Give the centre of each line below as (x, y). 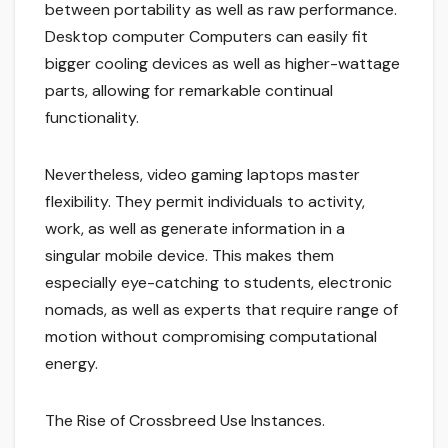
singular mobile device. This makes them (189, 256)
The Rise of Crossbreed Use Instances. (185, 421)
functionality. (92, 118)
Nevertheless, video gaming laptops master (202, 175)
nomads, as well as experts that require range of (221, 310)
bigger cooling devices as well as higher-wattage (222, 64)
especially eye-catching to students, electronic (218, 283)
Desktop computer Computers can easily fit (206, 37)
